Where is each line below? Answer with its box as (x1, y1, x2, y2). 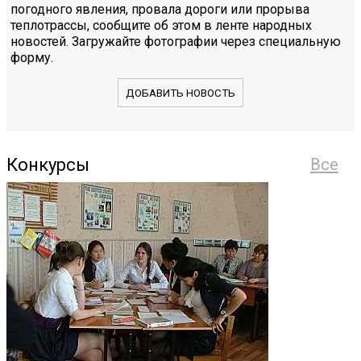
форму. (10, 50, 53, 66)
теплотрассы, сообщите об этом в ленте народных (10, 18, 312, 34)
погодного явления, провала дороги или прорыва (10, 2, 309, 18)
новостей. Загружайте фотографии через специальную (10, 34, 341, 50)
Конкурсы (6, 154, 89, 175)
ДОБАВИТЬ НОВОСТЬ (126, 86, 235, 99)
